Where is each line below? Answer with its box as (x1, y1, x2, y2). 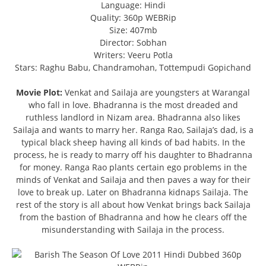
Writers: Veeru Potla (93, 49, 173, 61)
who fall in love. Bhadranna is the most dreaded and (28, 99, 238, 111)
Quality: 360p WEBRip (90, 12, 176, 24)
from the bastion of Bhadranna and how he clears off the (19, 211, 247, 223)
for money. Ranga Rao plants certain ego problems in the (19, 161, 247, 173)
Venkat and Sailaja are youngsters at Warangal (62, 87, 250, 99)
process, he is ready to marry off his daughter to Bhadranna (14, 149, 252, 161)
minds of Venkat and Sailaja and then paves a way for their (15, 174, 251, 186)
